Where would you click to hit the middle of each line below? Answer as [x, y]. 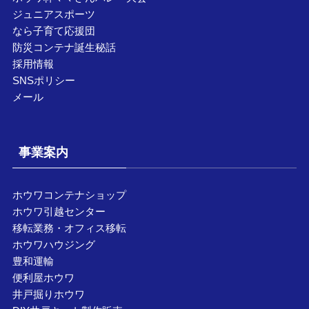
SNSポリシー [43, 81]
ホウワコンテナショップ [69, 195]
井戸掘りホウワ [48, 294]
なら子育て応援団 [53, 31]
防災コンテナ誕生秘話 [64, 48]
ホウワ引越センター [59, 211]
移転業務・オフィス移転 [69, 228]
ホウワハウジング [53, 244]
